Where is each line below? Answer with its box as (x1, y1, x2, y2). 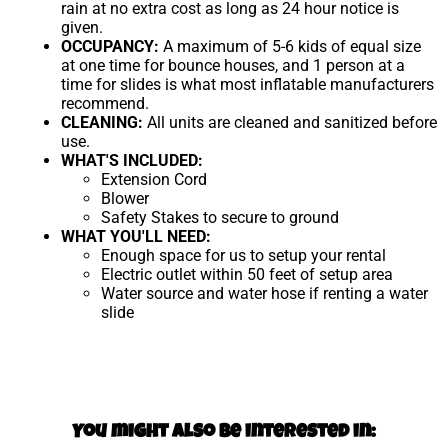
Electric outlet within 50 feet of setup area (101, 264, 394, 284)
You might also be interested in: (72, 423, 376, 443)
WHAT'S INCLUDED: (61, 150, 204, 170)
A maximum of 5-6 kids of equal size (159, 36, 422, 56)
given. (61, 17, 104, 37)
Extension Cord (101, 169, 208, 189)
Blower (101, 188, 150, 208)
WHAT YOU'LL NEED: (61, 226, 212, 246)
